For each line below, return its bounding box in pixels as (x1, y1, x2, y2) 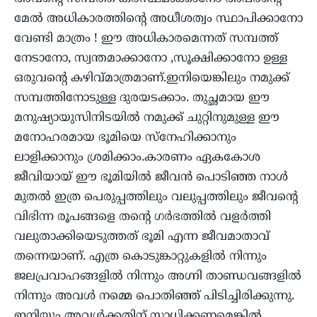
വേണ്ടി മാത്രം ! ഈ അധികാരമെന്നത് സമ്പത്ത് (14, 30, 278, 47)
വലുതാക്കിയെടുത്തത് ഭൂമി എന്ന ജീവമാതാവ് (14, 229, 270, 245)
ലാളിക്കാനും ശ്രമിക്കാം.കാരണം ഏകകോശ (14, 149, 260, 166)
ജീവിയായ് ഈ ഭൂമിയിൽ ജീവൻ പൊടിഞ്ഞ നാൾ (14, 169, 288, 185)
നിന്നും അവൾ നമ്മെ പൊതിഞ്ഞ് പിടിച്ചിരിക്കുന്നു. (14, 288, 294, 304)
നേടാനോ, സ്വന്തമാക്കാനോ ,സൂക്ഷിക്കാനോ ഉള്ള (14, 50, 287, 67)
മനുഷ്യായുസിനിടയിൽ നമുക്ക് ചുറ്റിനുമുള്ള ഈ (14, 110, 279, 126)
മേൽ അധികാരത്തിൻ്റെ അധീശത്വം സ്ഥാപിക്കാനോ (14, 11, 303, 27)
